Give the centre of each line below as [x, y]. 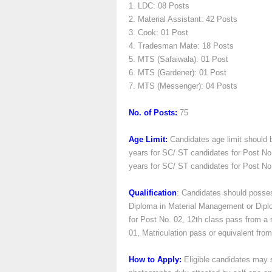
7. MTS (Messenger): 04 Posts [183, 86]
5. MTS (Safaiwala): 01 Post [178, 59]
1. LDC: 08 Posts [159, 6]
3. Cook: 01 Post [158, 32]
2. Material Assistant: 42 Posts [183, 19]
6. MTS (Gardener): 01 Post [178, 73]
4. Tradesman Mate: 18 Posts [181, 46]
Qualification [153, 193]
